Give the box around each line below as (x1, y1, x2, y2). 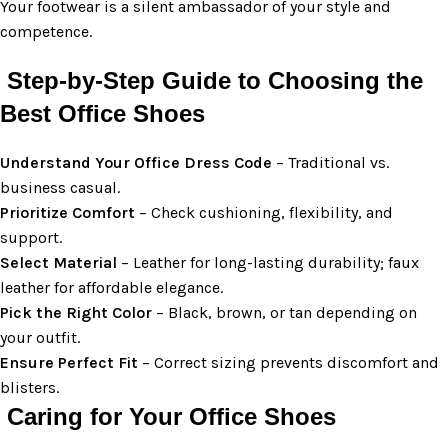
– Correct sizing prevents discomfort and (138, 352, 439, 372)
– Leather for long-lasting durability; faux (117, 252, 419, 272)
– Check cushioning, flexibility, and (135, 202, 393, 222)
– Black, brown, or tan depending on (152, 302, 417, 322)
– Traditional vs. (272, 152, 389, 172)
